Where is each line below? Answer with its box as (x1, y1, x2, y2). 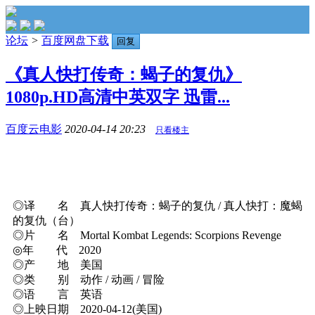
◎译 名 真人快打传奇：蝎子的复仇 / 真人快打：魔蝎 (13, 199, 302, 212)
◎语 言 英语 (13, 288, 103, 300)
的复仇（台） (13, 214, 80, 226)
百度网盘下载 (41, 34, 109, 46)
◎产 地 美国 (13, 258, 103, 271)
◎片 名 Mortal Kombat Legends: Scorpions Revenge (13, 229, 281, 241)
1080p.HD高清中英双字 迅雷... (6, 87, 230, 106)
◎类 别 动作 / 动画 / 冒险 (13, 273, 165, 285)
